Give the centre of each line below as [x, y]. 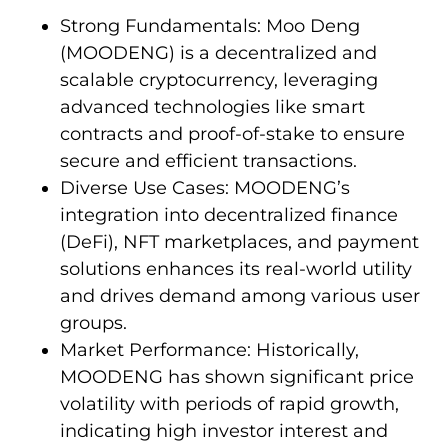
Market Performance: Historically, [209, 349]
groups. [93, 322]
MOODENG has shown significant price [237, 376]
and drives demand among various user [240, 295]
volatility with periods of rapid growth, [229, 403]
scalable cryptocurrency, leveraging [219, 79]
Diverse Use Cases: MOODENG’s [205, 187]
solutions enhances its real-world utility [236, 268]
